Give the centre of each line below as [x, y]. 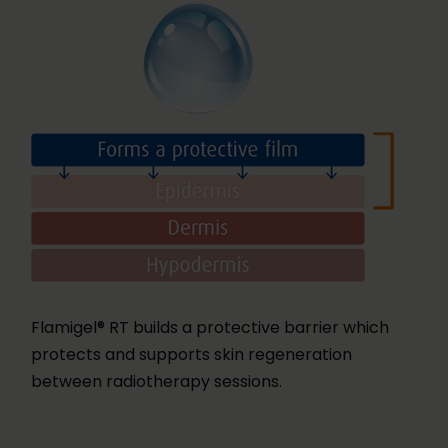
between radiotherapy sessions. [156, 381]
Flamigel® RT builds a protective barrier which [210, 327]
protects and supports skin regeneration [191, 354]
